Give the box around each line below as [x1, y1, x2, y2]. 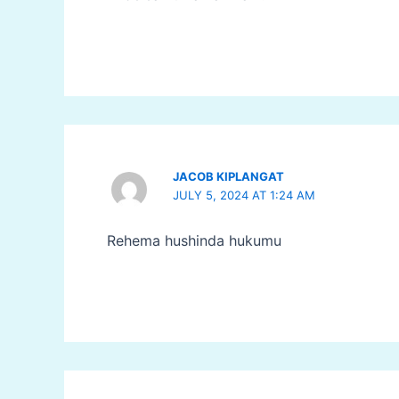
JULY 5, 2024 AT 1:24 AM [173, 188, 316, 203]
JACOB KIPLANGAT [173, 169, 285, 184]
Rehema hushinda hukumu [107, 231, 281, 249]
